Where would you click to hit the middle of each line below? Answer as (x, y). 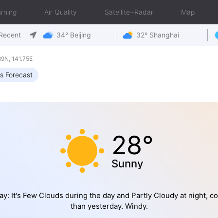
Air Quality (61, 12)
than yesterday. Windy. (109, 206)
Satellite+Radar (129, 12)
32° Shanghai (157, 35)
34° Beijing (74, 35)
